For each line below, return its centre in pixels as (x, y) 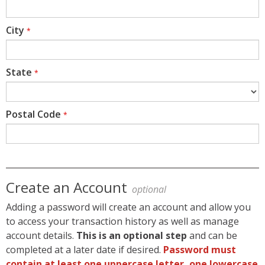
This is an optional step (132, 236)
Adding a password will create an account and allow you (128, 207)
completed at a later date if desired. (85, 250)
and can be (212, 236)
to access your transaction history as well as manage (122, 222)
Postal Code (33, 114)
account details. (41, 236)
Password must (200, 250)
